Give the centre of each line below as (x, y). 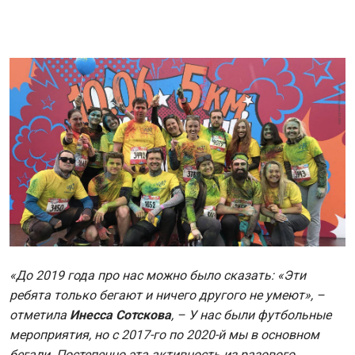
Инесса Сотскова (120, 315)
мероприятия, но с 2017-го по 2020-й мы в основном (164, 334)
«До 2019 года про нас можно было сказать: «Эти (158, 275)
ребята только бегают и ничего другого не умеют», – (167, 295)
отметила (40, 315)
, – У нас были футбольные (251, 315)
